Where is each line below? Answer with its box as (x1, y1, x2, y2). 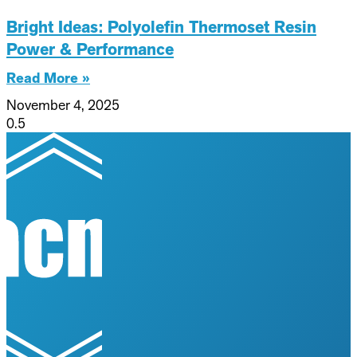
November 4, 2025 (6, 95, 120, 114)
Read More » (6, 68, 90, 88)
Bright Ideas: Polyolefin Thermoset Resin (6, 15, 316, 38)
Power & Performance (6, 37, 174, 61)
